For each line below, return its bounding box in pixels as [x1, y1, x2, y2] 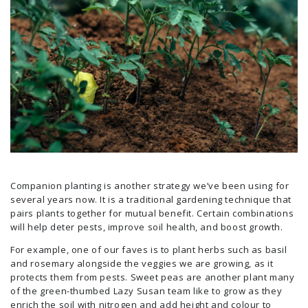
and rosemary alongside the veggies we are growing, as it [10, 256, 274, 269]
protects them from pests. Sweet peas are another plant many [10, 270, 295, 283]
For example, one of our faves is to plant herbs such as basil [10, 243, 287, 256]
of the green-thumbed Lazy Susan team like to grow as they [10, 284, 283, 297]
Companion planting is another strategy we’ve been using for [10, 179, 289, 192]
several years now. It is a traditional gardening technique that [10, 192, 291, 206]
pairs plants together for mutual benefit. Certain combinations [10, 206, 294, 219]
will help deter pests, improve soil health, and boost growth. [10, 220, 283, 233]
